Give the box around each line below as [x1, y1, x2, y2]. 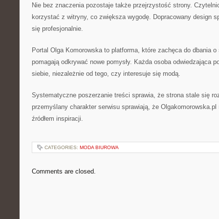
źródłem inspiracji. [32, 115, 83, 122]
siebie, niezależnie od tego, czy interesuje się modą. [32, 70, 180, 77]
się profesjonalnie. [32, 25, 83, 32]
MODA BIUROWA [80, 145, 119, 150]
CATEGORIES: [44, 145, 80, 150]
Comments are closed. [32, 168, 96, 175]
